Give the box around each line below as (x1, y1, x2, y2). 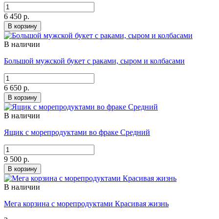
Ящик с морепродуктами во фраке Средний (4, 128, 150, 137)
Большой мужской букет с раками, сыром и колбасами (4, 57, 185, 66)
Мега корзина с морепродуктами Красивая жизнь (4, 199, 169, 208)
